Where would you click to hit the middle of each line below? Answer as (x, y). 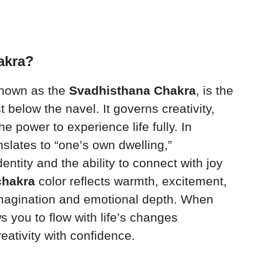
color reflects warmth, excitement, (131, 181)
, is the (215, 90)
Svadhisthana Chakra (132, 90)
